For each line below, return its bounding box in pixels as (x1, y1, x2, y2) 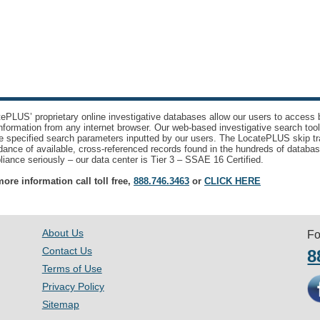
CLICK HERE (204, 176, 261, 186)
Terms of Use (41, 263, 102, 274)
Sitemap (41, 299, 79, 310)
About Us (41, 227, 84, 239)
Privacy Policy (41, 281, 104, 292)
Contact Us (41, 245, 92, 256)
